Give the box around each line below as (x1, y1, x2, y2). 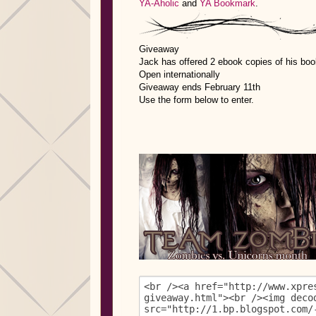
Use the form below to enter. (139, 95, 254, 105)
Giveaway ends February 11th (139, 82, 260, 92)
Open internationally (139, 69, 220, 80)
